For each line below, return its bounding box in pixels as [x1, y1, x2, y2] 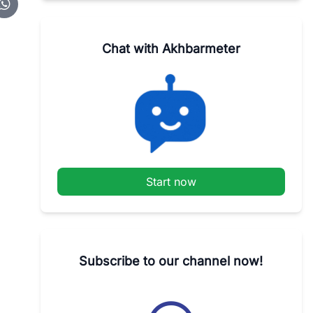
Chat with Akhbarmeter [101, 41, 240, 56]
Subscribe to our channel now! [79, 254, 263, 269]
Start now [145, 175, 196, 189]
